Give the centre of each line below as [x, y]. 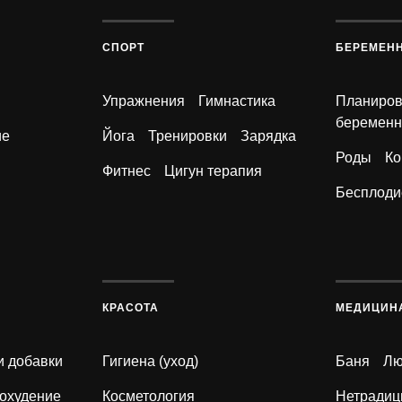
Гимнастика [236, 101]
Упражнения [143, 101]
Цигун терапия [213, 171]
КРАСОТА [130, 308]
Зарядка [268, 136]
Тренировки [187, 136]
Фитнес [126, 171]
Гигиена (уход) [150, 362]
